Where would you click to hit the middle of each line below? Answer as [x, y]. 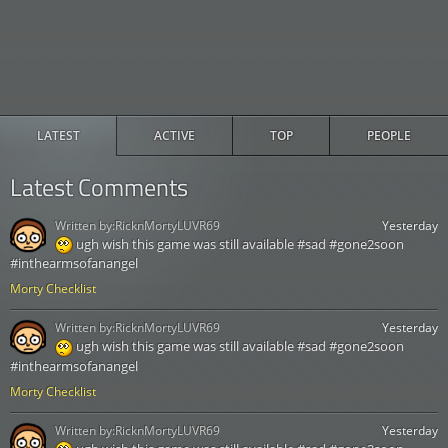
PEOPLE [388, 135]
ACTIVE [175, 135]
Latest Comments [99, 186]
